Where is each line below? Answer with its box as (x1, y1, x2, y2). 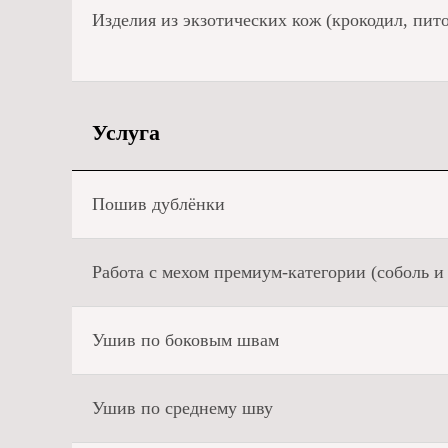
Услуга (92, 121, 160, 145)
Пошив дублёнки (92, 194, 225, 214)
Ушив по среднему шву (92, 398, 273, 418)
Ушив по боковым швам (92, 330, 279, 350)
